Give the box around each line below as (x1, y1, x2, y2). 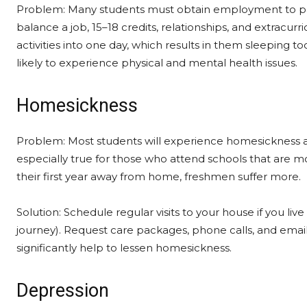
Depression (16, 280, 109, 302)
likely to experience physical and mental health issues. (16, 56, 297, 69)
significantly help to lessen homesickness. (16, 241, 232, 254)
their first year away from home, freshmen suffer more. (16, 170, 301, 183)
